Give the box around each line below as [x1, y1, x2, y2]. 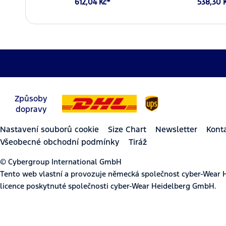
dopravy [15, 103, 47, 115]
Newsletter [155, 124, 197, 135]
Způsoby [15, 93, 47, 104]
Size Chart [108, 124, 146, 135]
